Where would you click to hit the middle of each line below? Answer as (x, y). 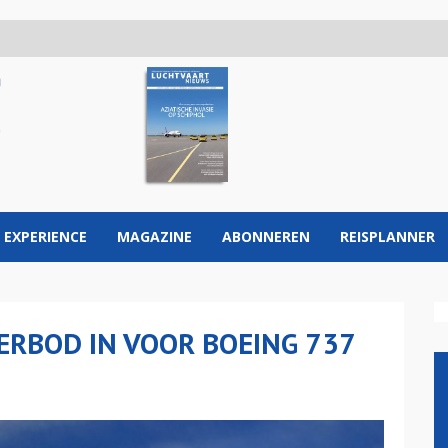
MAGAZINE (154, 236)
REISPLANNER (387, 236)
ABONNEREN (266, 236)
